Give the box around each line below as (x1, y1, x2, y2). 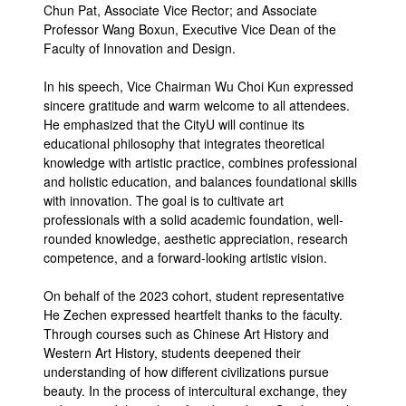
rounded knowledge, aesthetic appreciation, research (43, 229, 348, 248)
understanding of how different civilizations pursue (43, 362, 329, 382)
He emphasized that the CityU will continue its (43, 115, 304, 134)
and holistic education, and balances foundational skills (43, 172, 357, 191)
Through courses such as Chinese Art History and (43, 324, 329, 343)
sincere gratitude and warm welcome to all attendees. (43, 96, 350, 115)
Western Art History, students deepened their (43, 343, 301, 362)
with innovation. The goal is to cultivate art (43, 191, 284, 210)
